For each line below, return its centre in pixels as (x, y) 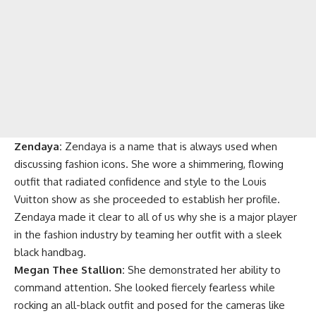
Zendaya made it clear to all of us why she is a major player (156, 217)
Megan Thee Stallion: (71, 270)
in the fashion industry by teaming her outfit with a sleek (148, 235)
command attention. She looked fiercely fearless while (145, 288)
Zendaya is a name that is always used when (171, 147)
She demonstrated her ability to (204, 270)
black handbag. (50, 253)
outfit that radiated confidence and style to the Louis (140, 182)
